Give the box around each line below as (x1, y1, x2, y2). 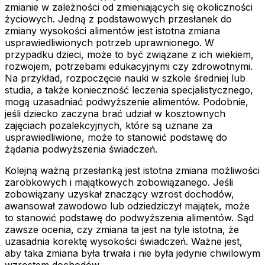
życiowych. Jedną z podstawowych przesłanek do (5, 13, 232, 25)
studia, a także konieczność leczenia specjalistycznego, (5, 84, 253, 96)
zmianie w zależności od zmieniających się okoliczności (5, 1, 253, 14)
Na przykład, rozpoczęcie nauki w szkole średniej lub (5, 72, 245, 85)
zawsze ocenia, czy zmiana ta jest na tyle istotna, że (5, 224, 239, 236)
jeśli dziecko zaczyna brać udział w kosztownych (5, 108, 225, 120)
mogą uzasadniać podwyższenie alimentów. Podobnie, (5, 96, 248, 108)
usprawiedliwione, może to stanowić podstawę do (5, 131, 227, 144)
